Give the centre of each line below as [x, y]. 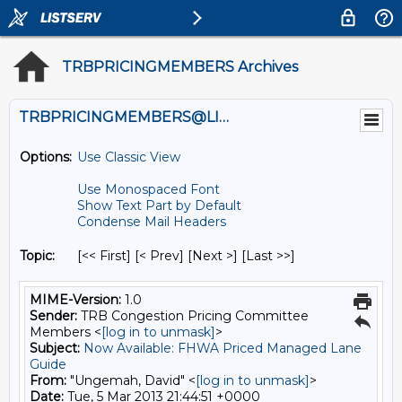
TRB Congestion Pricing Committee [193, 316]
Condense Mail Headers [152, 222]
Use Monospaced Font [149, 189]
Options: [46, 157]
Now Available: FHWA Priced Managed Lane [223, 348]
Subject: [55, 348]
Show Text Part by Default [159, 205]
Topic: [37, 256]
